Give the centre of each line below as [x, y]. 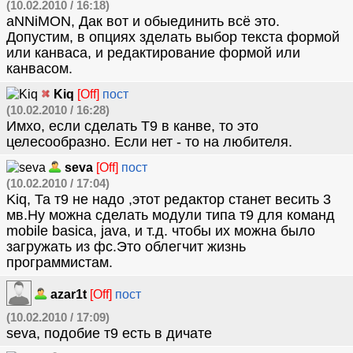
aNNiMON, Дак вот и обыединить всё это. [143, 21]
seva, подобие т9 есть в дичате [109, 333]
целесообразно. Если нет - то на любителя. [149, 142]
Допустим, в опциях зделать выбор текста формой [173, 37]
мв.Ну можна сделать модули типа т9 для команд [171, 215]
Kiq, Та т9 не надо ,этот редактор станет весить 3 [169, 199]
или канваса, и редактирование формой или [153, 53]
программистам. [59, 262]
